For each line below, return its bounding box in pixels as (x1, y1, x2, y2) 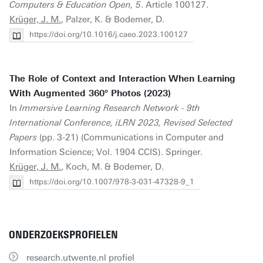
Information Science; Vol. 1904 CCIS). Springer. (9, 147, 203, 157)
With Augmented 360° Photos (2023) (9, 88, 171, 99)
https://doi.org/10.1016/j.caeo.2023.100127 (29, 30, 188, 39)
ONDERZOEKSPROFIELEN (9, 228, 118, 241)
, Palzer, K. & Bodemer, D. (61, 14, 164, 25)
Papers (9, 132, 37, 143)
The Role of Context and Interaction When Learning (9, 73, 235, 84)
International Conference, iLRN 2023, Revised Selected (9, 117, 232, 128)
